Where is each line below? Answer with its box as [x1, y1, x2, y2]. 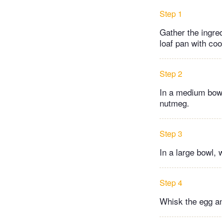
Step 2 [160, 67, 182, 79]
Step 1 [160, 7, 182, 19]
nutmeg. [160, 96, 189, 109]
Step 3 [160, 127, 182, 139]
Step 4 [160, 176, 182, 188]
